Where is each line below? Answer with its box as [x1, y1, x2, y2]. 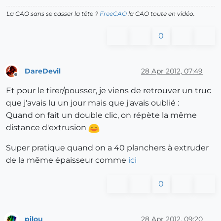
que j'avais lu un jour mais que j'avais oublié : [6, 98, 179, 108]
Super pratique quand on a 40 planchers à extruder [6, 143, 209, 153]
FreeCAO [100, 10, 127, 18]
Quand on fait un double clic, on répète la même [6, 110, 197, 120]
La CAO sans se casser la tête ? [6, 10, 100, 18]
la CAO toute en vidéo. [127, 10, 195, 18]
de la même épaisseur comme [6, 155, 128, 165]
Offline [15, 75, 35, 83]
